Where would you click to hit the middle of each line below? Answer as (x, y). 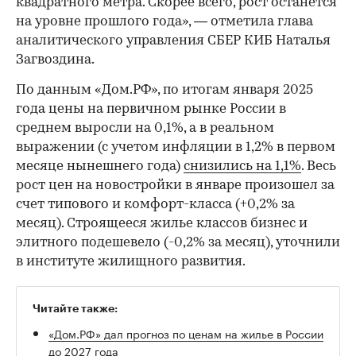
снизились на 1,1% (242, 166)
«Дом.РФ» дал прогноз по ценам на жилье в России (186, 333)
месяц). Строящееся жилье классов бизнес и (162, 223)
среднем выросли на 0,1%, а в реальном (145, 128)
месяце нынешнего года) (100, 166)
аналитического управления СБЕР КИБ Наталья (173, 41)
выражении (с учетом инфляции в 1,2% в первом (176, 147)
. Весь (319, 166)
